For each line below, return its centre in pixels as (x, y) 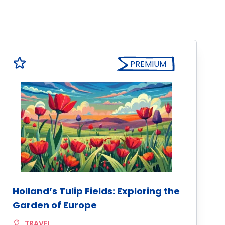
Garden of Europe (55, 205)
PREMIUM (148, 64)
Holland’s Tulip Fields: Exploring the (96, 191)
